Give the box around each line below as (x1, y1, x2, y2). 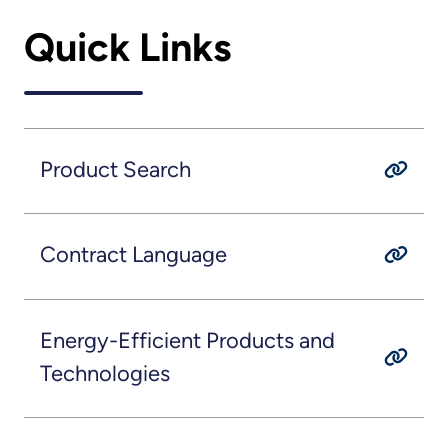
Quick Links (24, 24, 231, 72)
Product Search (39, 155, 191, 183)
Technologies (39, 359, 170, 387)
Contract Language (39, 241, 227, 269)
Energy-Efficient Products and (39, 326, 335, 354)
